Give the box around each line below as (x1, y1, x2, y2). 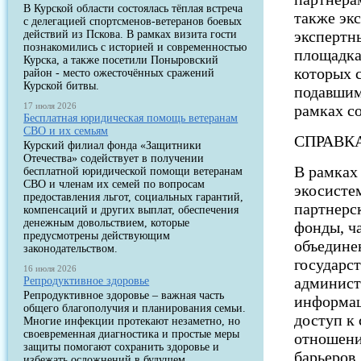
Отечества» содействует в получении (23, 152, 205, 164)
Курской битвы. (23, 80, 100, 92)
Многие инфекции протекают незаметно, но (23, 315, 241, 327)
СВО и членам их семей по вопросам (23, 178, 205, 190)
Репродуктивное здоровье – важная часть (23, 289, 225, 301)
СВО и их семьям (23, 125, 109, 137)
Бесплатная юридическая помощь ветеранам (23, 112, 239, 124)
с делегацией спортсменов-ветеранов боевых (23, 15, 243, 27)
